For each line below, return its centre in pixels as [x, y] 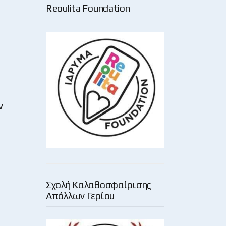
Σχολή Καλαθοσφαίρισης [99, 184]
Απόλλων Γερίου [80, 195]
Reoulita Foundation [88, 8]
